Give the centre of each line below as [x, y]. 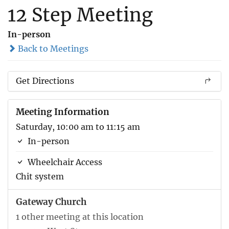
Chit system [40, 176]
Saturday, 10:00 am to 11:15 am [78, 127]
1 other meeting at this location [80, 216]
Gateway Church [51, 202]
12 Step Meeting [80, 15]
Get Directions [45, 81]
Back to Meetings [52, 48]
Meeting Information [63, 112]
